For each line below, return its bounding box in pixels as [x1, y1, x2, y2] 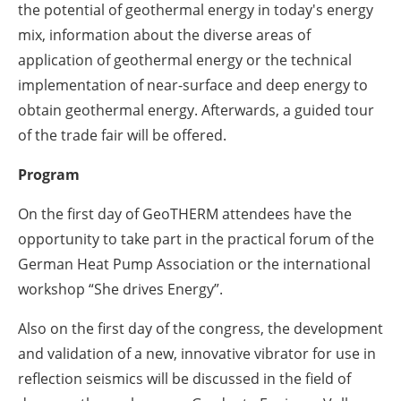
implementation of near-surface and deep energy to [18, 74, 368, 95]
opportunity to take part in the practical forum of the [18, 228, 374, 249]
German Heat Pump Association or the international [18, 253, 371, 274]
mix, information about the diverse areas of [18, 24, 311, 45]
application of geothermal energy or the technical [18, 49, 352, 70]
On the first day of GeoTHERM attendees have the [18, 203, 352, 224]
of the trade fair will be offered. [18, 124, 226, 145]
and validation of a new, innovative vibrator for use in [18, 343, 376, 363]
